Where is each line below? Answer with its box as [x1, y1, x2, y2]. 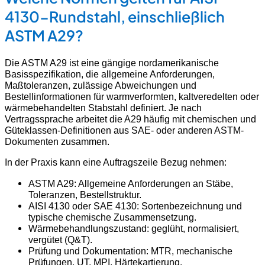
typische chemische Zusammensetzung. [28, 211, 196, 222]
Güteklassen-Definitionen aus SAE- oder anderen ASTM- [5, 125, 244, 136]
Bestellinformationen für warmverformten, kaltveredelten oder [5, 91, 259, 102]
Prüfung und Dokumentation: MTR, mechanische [28, 245, 232, 256]
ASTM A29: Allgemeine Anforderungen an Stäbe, [28, 177, 233, 189]
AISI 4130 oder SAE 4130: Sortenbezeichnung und [28, 200, 242, 211]
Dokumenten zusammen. [5, 136, 109, 147]
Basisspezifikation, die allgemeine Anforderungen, [5, 69, 215, 80]
